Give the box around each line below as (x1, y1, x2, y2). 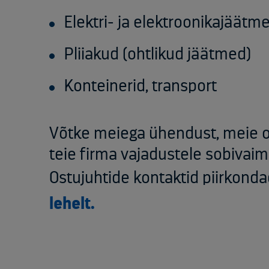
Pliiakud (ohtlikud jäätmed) (64, 46, 251, 63)
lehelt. (49, 195, 95, 213)
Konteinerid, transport (64, 77, 217, 95)
